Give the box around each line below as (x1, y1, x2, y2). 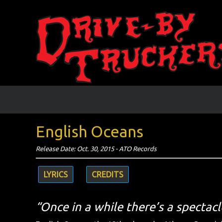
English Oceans (36, 122, 143, 141)
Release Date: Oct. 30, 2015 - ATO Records (36, 145, 157, 153)
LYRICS (44, 169, 68, 179)
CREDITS (92, 169, 123, 179)
